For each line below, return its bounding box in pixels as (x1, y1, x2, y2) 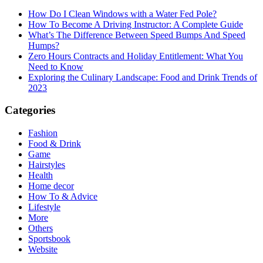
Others (28, 223, 53, 234)
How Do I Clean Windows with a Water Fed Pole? (28, 8, 217, 19)
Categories (5, 104, 55, 117)
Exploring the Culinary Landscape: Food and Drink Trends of (28, 72, 257, 82)
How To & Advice (28, 191, 97, 202)
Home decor (28, 181, 74, 191)
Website (28, 244, 58, 255)
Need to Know (28, 61, 83, 72)
